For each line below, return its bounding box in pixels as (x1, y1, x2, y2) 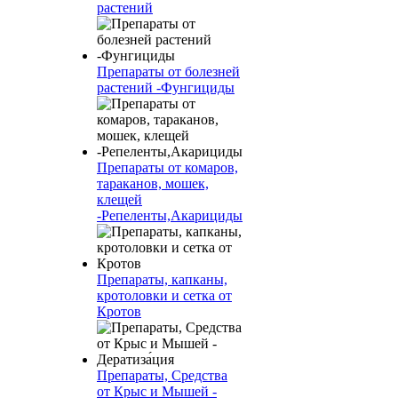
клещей (97, 192, 142, 207)
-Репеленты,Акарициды (97, 208, 243, 223)
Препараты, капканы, (97, 272, 227, 287)
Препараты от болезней (97, 64, 240, 79)
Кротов (97, 304, 141, 319)
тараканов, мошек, (97, 176, 209, 191)
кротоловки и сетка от (97, 288, 232, 303)
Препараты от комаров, (97, 160, 238, 175)
